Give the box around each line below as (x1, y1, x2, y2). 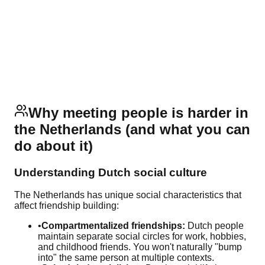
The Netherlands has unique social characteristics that (14, 190, 241, 201)
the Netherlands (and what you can (14, 121, 250, 137)
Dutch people (185, 221, 244, 231)
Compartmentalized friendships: (41, 221, 185, 231)
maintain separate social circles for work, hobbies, (38, 231, 246, 242)
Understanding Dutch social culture (14, 166, 207, 179)
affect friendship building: (14, 201, 119, 211)
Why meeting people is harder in (28, 104, 248, 121)
